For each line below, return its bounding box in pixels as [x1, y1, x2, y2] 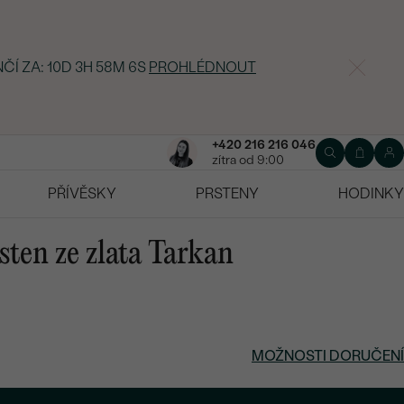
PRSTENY [196, 185, 259, 203]
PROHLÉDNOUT [148, 59, 256, 76]
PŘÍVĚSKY [48, 185, 116, 203]
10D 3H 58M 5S [47, 59, 146, 76]
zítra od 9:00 [211, 152, 284, 169]
